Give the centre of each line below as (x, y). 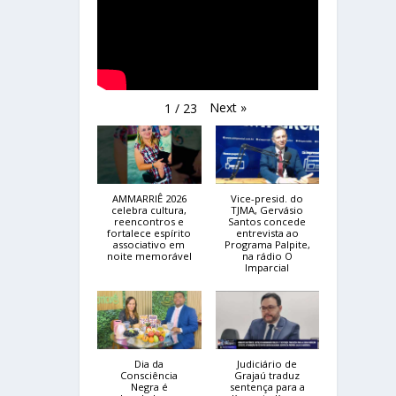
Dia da (149, 363)
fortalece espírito (149, 233)
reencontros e (149, 222)
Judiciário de (267, 363)
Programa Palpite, (267, 245)
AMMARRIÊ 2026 (149, 199)
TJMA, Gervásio (267, 210)
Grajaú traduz (267, 375)
